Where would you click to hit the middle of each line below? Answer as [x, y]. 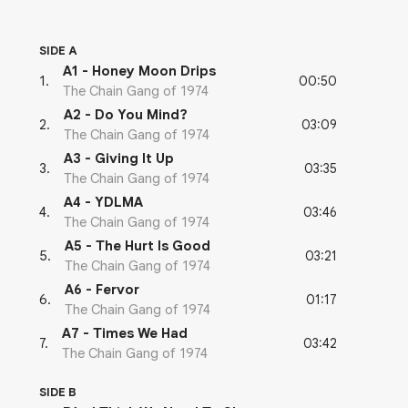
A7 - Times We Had [125, 334]
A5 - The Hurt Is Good [138, 246]
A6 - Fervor [102, 290]
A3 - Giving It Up [119, 159]
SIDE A [58, 51]
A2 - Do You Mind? [126, 115]
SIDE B [58, 393]
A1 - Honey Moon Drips [139, 71]
